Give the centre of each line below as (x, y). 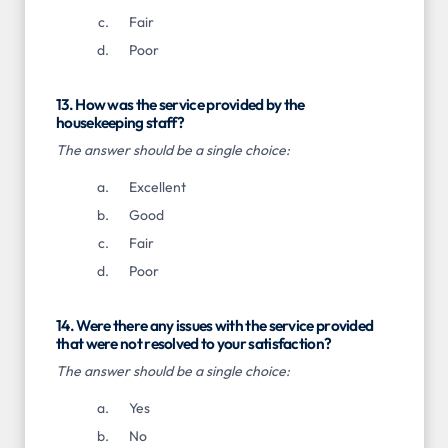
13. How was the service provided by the (180, 104)
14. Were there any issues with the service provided (215, 326)
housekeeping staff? (120, 122)
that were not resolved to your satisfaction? (194, 344)
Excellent (157, 187)
